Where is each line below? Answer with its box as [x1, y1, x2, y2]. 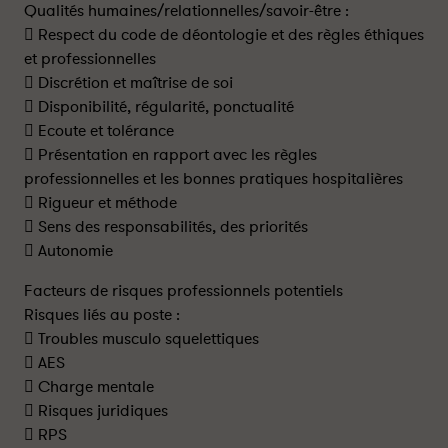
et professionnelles [24, 48, 156, 70]
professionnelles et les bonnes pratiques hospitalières [24, 168, 403, 190]
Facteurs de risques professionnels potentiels [24, 280, 343, 302]
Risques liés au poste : [24, 304, 180, 326]
